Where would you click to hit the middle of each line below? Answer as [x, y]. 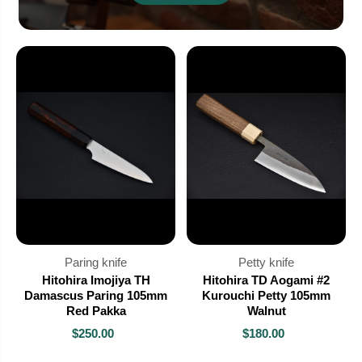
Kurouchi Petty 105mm [266, 296]
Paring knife [96, 263]
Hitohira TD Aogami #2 [266, 280]
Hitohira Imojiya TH [96, 280]
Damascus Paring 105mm [96, 296]
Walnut [266, 311]
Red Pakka [96, 311]
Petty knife [266, 263]
